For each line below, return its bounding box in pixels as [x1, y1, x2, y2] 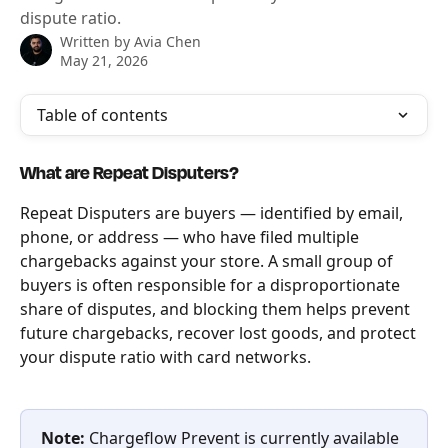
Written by [60, 32, 134, 51]
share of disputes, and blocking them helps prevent [20, 298, 414, 320]
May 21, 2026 [60, 51, 148, 70]
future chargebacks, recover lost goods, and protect [20, 322, 420, 344]
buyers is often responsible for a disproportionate [20, 274, 404, 296]
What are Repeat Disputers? [20, 160, 239, 186]
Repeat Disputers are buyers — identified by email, [20, 202, 407, 224]
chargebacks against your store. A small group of [20, 250, 397, 272]
